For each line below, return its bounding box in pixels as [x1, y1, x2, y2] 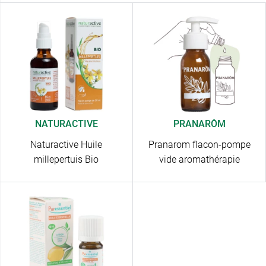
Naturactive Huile [30, 139, 102, 151]
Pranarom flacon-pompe [148, 139, 251, 151]
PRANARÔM [173, 118, 226, 130]
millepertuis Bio [34, 154, 99, 166]
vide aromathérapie [159, 154, 240, 166]
